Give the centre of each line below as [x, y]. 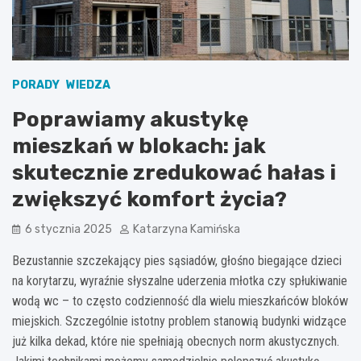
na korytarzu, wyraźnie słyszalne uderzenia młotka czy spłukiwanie [180, 280]
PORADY [36, 85]
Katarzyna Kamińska [187, 229]
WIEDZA [88, 85]
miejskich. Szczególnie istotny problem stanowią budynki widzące [179, 321]
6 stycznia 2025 [68, 229]
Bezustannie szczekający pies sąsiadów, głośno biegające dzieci [177, 260]
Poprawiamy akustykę [130, 119]
